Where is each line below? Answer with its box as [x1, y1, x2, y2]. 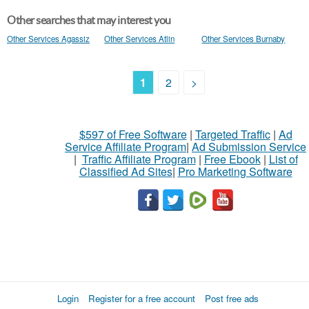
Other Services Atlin [104, 33, 175, 44]
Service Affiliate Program [65, 139, 186, 154]
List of [268, 151, 298, 167]
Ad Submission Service [192, 139, 306, 154]
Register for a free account [88, 292, 195, 305]
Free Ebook [203, 151, 261, 167]
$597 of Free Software [79, 126, 187, 142]
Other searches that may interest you [7, 14, 171, 26]
